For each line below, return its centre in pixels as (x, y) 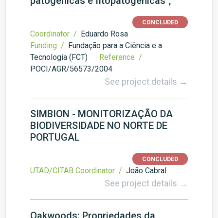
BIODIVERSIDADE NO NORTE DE (99, 126)
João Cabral (146, 171)
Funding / (48, 45)
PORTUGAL (55, 137)
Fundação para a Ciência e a (115, 45)
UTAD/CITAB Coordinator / (77, 171)
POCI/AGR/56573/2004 (71, 69)
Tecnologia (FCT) (59, 57)
